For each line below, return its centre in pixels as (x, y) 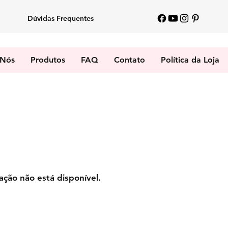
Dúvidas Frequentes (61, 18)
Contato (129, 60)
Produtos (48, 60)
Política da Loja (190, 60)
